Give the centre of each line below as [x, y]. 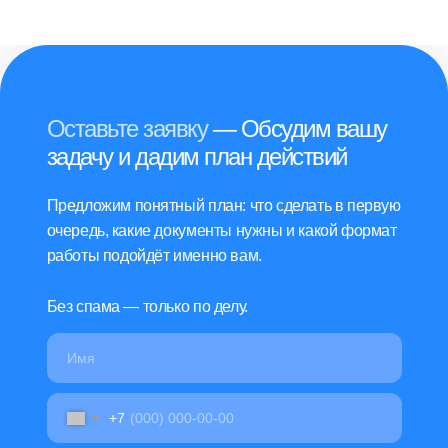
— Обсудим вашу [297, 128]
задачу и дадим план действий [196, 156]
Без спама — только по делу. [147, 306]
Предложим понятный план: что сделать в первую [223, 205]
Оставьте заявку [126, 128]
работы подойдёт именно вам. [154, 255]
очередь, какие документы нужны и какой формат [221, 230]
